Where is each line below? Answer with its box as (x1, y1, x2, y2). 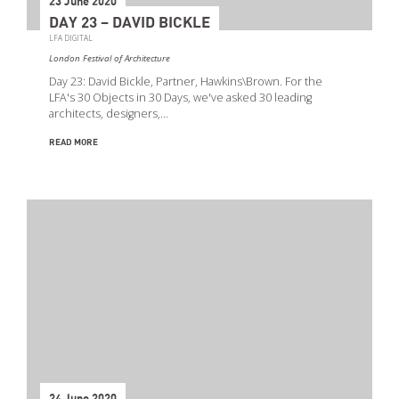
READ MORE (49, 138, 98, 148)
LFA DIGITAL (49, 33, 93, 44)
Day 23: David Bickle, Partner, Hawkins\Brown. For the (49, 74, 322, 90)
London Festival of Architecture (49, 53, 170, 65)
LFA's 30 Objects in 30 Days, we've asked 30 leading (49, 90, 312, 106)
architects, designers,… (49, 106, 168, 122)
